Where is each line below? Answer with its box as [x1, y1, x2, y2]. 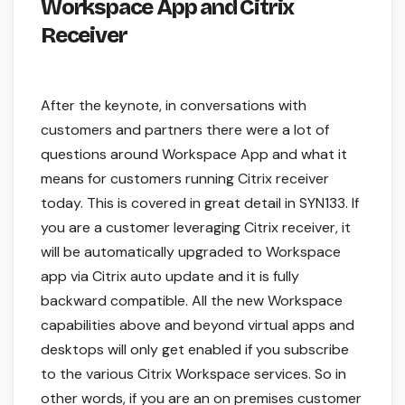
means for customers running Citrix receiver [41, 168, 329, 188]
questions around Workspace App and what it [41, 144, 347, 164]
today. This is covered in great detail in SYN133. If [41, 193, 359, 212]
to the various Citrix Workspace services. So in [41, 363, 346, 383]
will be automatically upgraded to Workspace [41, 241, 341, 261]
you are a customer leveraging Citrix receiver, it [41, 217, 351, 237]
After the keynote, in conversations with [41, 95, 306, 115]
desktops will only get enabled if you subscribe [41, 339, 349, 359]
